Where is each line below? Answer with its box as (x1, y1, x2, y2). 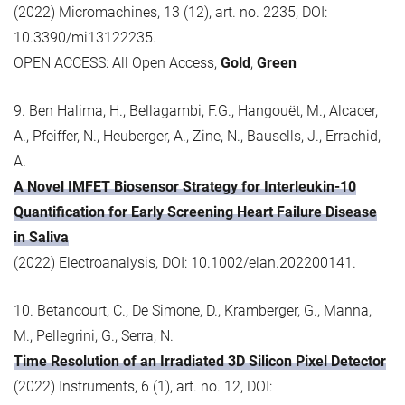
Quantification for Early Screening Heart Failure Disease (14, 202, 377, 221)
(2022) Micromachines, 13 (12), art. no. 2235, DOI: (14, 3, 327, 21)
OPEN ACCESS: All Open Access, (14, 53, 221, 71)
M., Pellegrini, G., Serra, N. (14, 326, 174, 344)
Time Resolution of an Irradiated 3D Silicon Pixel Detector (14, 352, 386, 370)
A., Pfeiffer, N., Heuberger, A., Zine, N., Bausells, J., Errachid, (14, 127, 381, 145)
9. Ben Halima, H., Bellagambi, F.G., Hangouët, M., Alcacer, (14, 101, 378, 119)
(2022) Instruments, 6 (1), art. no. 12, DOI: (14, 377, 272, 395)
